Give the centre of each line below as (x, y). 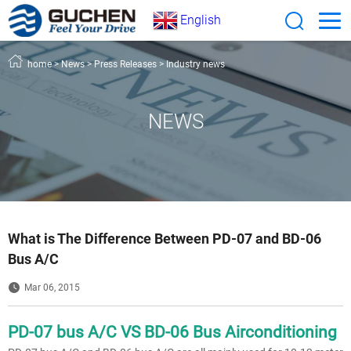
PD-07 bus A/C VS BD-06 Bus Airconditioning (172, 332)
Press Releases (125, 64)
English (201, 20)
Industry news (195, 64)
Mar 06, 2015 (52, 288)
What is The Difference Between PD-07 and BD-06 (165, 239)
